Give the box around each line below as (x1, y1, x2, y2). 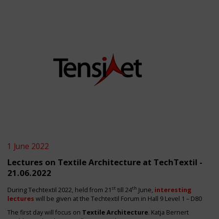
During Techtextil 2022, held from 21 (7, 186, 111, 194)
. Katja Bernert (148, 208, 189, 217)
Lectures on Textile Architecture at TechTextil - (7, 156, 202, 168)
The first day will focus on (7, 208, 82, 217)
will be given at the (34, 195, 91, 203)
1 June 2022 (7, 141, 49, 152)
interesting (154, 186, 192, 194)
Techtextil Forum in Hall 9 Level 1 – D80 (91, 195, 202, 203)
